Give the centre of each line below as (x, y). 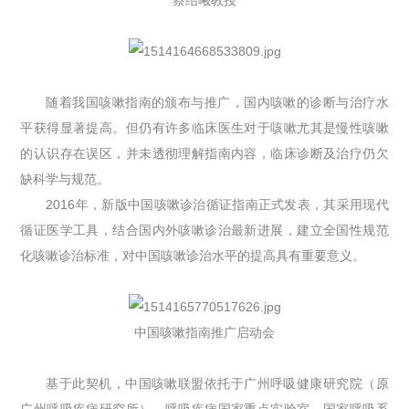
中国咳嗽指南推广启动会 (204, 332)
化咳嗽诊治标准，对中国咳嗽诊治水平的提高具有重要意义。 (193, 255)
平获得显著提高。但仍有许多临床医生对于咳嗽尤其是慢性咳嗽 (204, 127)
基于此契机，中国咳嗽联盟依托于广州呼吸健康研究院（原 (217, 383)
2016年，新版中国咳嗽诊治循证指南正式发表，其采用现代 (217, 204)
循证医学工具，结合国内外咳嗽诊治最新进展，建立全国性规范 (204, 230)
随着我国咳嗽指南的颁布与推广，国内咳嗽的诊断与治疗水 (217, 102)
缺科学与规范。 (65, 178)
